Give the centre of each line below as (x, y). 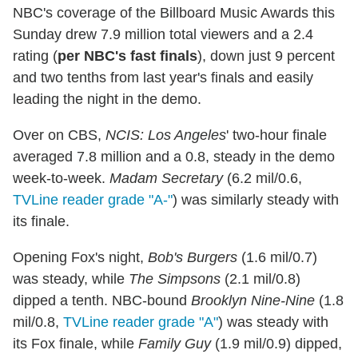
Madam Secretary (166, 178)
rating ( (35, 56)
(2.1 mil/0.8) (261, 278)
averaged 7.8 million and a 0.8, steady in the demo (174, 156)
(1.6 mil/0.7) (277, 257)
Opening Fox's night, (80, 257)
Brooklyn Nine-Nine (253, 300)
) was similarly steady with (256, 199)
